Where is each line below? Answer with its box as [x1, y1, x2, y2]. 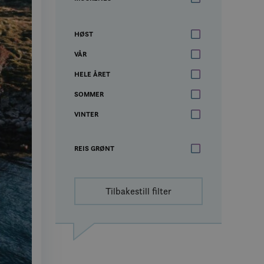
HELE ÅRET [74, 70, 110, 78]
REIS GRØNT [74, 144, 114, 153]
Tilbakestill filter [105, 186, 171, 197]
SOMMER [74, 90, 104, 98]
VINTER [74, 110, 98, 118]
